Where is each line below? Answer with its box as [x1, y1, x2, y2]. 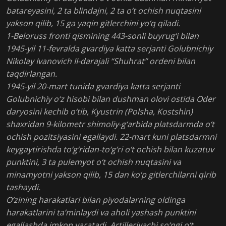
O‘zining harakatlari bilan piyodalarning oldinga [6, 194, 185, 206]
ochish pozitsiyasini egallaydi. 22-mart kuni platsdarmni [6, 131, 216, 143]
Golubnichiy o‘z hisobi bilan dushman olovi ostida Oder [6, 93, 215, 105]
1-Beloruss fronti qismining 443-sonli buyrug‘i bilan [6, 30, 199, 42]
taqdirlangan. [6, 68, 57, 80]
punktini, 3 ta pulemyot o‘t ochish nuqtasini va [6, 156, 181, 168]
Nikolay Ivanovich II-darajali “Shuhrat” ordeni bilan [6, 55, 195, 67]
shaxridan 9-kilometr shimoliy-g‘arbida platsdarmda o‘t [6, 119, 214, 130]
